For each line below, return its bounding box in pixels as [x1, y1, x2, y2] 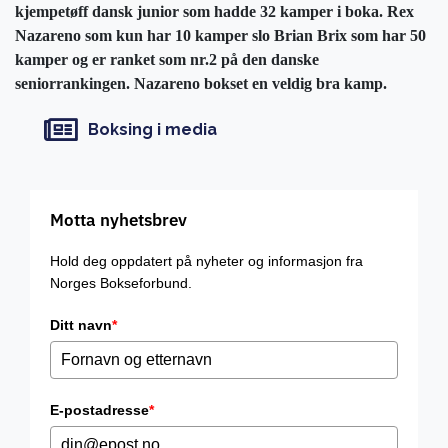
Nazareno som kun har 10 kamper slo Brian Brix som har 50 [15, 26, 426, 44]
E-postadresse [50, 401, 149, 418]
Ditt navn [50, 316, 112, 333]
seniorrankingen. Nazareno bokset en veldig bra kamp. [15, 74, 387, 92]
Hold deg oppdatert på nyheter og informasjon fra [50, 252, 363, 269]
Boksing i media [87, 120, 217, 140]
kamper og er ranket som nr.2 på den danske [15, 50, 319, 68]
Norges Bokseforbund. [50, 274, 192, 291]
